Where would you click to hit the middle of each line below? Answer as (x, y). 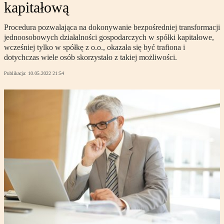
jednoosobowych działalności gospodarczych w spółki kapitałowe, (109, 37)
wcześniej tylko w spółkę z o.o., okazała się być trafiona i (94, 47)
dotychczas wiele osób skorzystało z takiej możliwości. (90, 57)
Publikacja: (16, 73)
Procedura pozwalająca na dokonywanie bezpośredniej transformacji (112, 27)
